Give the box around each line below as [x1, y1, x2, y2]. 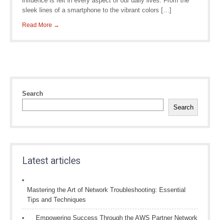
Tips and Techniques [27, 196, 86, 203]
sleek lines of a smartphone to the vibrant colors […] [22, 6, 171, 14]
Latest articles [22, 155, 81, 166]
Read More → [22, 22, 59, 28]
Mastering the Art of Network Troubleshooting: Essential [27, 186, 186, 193]
